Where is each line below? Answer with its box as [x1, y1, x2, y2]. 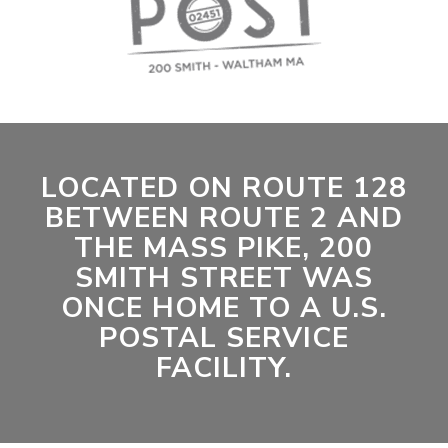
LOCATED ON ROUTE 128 [40, 169, 407, 207]
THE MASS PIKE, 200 [74, 229, 374, 267]
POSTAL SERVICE [98, 319, 349, 357]
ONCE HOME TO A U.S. [60, 289, 387, 327]
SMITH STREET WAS [74, 259, 373, 297]
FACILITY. [155, 349, 292, 387]
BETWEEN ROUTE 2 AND [44, 199, 403, 237]
